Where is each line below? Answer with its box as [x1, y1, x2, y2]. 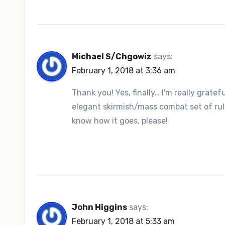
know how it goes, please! [72, 116, 168, 126]
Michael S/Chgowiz [72, 51, 152, 61]
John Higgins [72, 202, 127, 212]
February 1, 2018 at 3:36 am [72, 65, 175, 75]
